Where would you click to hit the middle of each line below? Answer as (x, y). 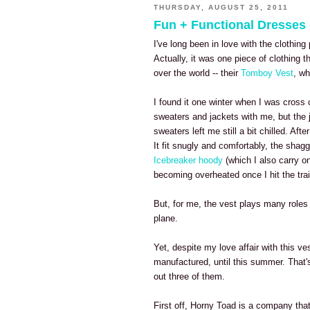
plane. (166, 219)
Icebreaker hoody (188, 161)
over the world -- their (197, 73)
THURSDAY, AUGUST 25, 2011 (221, 8)
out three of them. (189, 277)
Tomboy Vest (267, 73)
